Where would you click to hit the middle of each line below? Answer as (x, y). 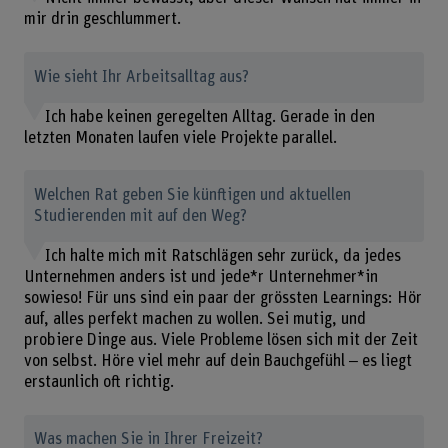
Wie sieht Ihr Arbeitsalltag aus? (142, 76)
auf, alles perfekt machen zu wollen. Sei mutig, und (194, 318)
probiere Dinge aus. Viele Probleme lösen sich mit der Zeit (220, 339)
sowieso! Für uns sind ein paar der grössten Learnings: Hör (222, 297)
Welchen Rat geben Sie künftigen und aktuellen (193, 195)
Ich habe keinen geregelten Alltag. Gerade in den (209, 116)
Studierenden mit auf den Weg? (141, 216)
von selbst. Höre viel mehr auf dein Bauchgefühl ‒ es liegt (217, 360)
